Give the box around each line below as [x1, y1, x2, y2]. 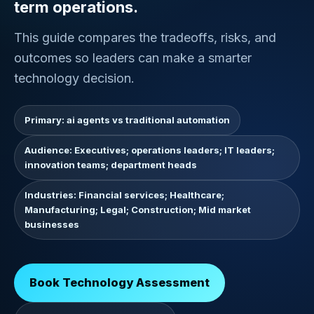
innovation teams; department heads [25, 158, 197, 170]
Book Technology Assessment [29, 275, 210, 289]
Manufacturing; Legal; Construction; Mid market [25, 203, 251, 215]
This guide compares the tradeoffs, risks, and [14, 29, 276, 45]
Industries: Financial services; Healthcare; [25, 189, 224, 200]
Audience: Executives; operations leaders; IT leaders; [25, 144, 275, 156]
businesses [25, 218, 79, 230]
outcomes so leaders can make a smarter [14, 50, 252, 65]
